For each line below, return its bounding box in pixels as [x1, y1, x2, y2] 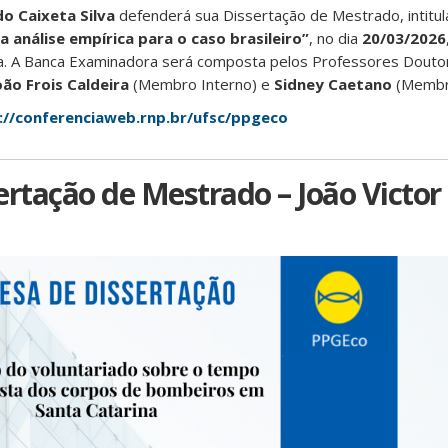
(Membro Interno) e [129, 74, 274, 94]
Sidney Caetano [274, 74, 392, 94]
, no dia [309, 28, 362, 48]
